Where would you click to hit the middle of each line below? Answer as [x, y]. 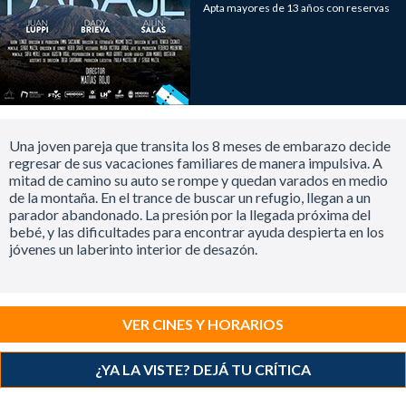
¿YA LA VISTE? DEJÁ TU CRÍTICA [203, 369]
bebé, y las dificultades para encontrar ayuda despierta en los [197, 232]
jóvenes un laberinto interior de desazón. [133, 249]
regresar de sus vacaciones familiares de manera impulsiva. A [196, 163]
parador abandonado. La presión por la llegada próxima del [190, 214]
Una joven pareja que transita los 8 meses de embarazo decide [200, 145]
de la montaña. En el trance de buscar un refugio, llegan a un [190, 197]
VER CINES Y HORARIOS [203, 324]
